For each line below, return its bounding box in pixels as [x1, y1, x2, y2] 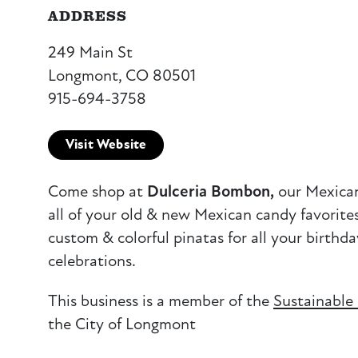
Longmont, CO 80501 [48, 65, 196, 86]
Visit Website [65, 137, 147, 153]
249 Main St [48, 42, 133, 62]
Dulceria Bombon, [147, 181, 274, 201]
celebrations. [48, 250, 136, 271]
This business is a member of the [48, 290, 273, 311]
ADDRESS [48, 5, 128, 25]
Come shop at [48, 181, 147, 201]
